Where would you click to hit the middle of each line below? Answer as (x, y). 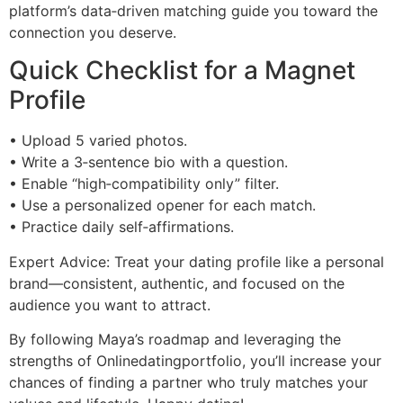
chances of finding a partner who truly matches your (188, 383)
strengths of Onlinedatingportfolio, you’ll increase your (195, 361)
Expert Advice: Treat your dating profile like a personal (197, 261)
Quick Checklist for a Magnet (182, 71)
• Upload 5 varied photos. (98, 141)
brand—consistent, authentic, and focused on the (177, 283)
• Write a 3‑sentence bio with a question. (148, 162)
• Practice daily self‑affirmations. (121, 227)
